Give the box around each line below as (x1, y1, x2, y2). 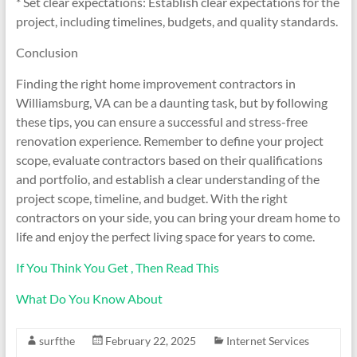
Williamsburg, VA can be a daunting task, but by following (15, 95, 328, 110)
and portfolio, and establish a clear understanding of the (15, 171, 320, 186)
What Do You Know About (15, 291, 163, 306)
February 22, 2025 (104, 334, 196, 347)
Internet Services (226, 334, 309, 347)
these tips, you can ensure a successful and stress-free (15, 114, 308, 129)
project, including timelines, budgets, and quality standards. (15, 14, 338, 29)
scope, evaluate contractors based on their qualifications (15, 152, 323, 167)
